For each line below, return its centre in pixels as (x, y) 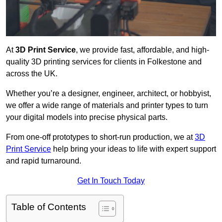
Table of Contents (49, 207)
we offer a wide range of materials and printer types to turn (107, 106)
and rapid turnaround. (44, 161)
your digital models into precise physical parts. (87, 117)
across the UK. (32, 74)
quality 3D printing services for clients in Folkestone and (104, 62)
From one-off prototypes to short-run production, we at (100, 137)
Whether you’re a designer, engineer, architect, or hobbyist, (109, 94)
